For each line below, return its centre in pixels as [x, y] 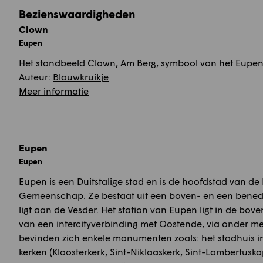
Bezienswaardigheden [77, 14]
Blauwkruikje [81, 77]
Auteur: [36, 77]
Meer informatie [54, 91]
